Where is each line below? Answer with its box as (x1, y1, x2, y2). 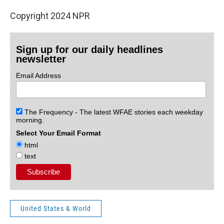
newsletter (16, 53, 66, 64)
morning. (16, 115, 44, 124)
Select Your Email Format (16, 128, 101, 137)
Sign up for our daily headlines (16, 44, 163, 55)
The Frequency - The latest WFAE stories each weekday (22, 107, 203, 116)
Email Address (16, 71, 61, 79)
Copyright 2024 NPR (10, 10, 90, 21)
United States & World (20, 204, 91, 212)
